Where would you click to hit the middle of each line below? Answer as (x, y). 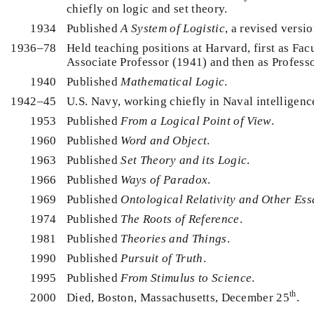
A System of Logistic (173, 28)
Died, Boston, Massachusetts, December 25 (178, 297)
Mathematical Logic (173, 81)
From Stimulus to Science (186, 278)
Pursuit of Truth (162, 258)
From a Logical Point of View (196, 121)
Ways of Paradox (164, 179)
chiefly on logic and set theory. (147, 8)
